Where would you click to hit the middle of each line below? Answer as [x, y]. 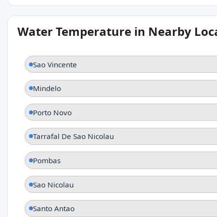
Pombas [47, 161]
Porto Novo [52, 112]
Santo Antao [54, 209]
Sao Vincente [55, 64]
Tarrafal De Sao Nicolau [73, 136]
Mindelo [47, 88]
